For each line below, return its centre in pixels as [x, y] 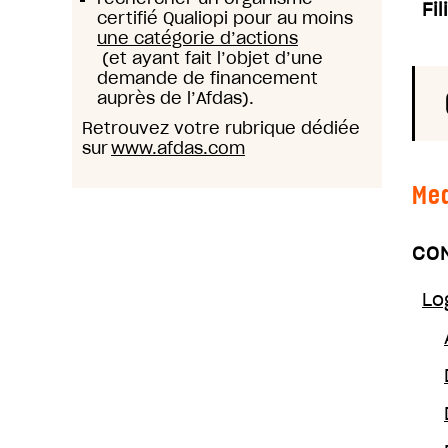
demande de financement [207, 78]
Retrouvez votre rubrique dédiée [221, 128]
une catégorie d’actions [197, 38]
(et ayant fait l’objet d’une [210, 58]
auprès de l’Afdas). [175, 98]
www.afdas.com [178, 148]
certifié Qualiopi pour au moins [227, 18]
